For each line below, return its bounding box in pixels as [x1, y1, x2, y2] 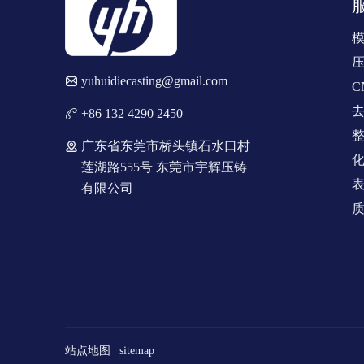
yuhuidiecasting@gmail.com [81, 74, 227, 89]
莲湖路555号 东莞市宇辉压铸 [81, 160, 247, 175]
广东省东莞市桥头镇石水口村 [81, 139, 250, 154]
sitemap [119, 344, 154, 357]
